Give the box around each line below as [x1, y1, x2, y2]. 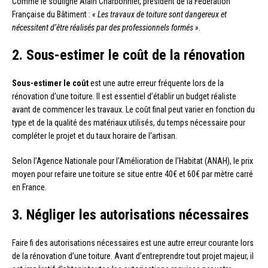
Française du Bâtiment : [12, 10, 92, 20]
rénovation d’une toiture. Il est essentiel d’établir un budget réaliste [12, 92, 236, 102]
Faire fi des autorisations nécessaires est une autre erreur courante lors [12, 238, 254, 248]
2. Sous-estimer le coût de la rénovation [12, 47, 245, 64]
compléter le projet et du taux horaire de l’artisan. [12, 131, 177, 141]
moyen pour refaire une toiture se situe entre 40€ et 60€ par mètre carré [12, 169, 253, 179]
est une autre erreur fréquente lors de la [89, 78, 224, 89]
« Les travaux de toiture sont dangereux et [92, 10, 227, 20]
